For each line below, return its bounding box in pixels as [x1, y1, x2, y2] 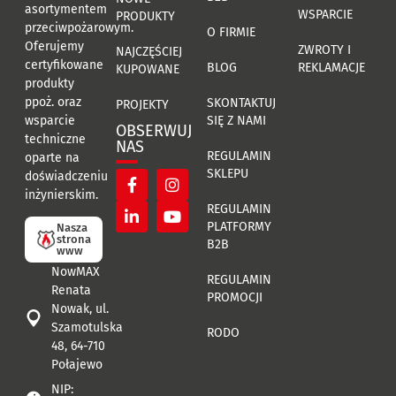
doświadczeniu [24, 168, 108, 184]
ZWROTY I [298, 42, 352, 57]
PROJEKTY [115, 96, 169, 112]
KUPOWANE [115, 61, 179, 77]
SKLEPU [207, 165, 248, 181]
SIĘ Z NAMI [207, 112, 266, 128]
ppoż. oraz [24, 94, 81, 110]
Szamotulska [50, 319, 123, 335]
